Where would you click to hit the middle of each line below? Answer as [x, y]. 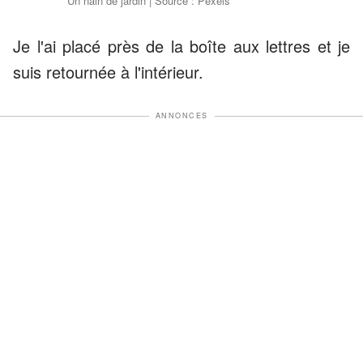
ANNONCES [181, 116]
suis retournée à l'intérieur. [108, 72]
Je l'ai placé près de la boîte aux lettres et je [181, 46]
